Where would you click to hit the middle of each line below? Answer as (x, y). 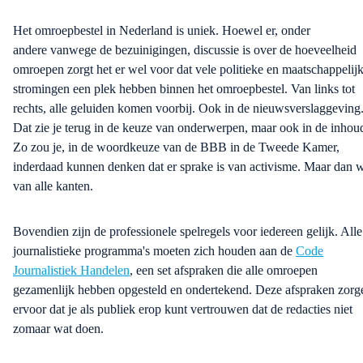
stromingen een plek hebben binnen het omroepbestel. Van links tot (184, 88)
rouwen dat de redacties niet (281, 309)
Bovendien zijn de (61, 231)
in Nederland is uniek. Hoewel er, (192, 30)
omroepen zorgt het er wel (80, 69)
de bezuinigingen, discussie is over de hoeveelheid (226, 49)
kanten (73, 186)
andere (32, 49)
